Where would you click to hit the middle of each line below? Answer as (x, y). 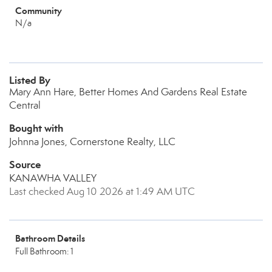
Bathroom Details (50, 238)
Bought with (36, 128)
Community (39, 11)
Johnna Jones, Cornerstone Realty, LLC (92, 142)
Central (25, 105)
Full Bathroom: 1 (44, 251)
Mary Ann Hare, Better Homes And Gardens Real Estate (128, 92)
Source (25, 165)
